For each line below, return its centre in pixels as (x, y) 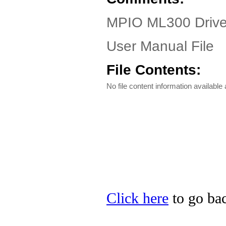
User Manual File (160, 46)
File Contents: (154, 70)
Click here (137, 198)
